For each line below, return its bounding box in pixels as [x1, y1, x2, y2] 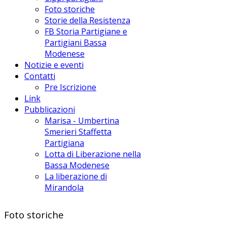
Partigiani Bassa [45, 36, 106, 48]
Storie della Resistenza [45, 14, 130, 26]
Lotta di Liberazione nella [45, 148, 141, 160]
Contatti [24, 70, 55, 82]
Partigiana [45, 137, 84, 148]
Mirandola [45, 181, 84, 193]
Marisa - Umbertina [45, 115, 119, 126]
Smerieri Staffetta [45, 126, 111, 137]
